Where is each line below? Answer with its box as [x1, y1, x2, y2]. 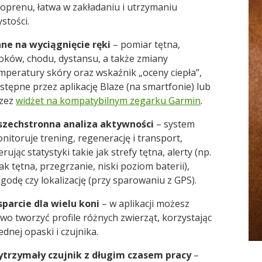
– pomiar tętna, [111, 37, 181, 51]
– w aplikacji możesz [99, 196, 190, 210]
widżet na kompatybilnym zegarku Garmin [16, 94, 201, 107]
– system [154, 117, 195, 130]
